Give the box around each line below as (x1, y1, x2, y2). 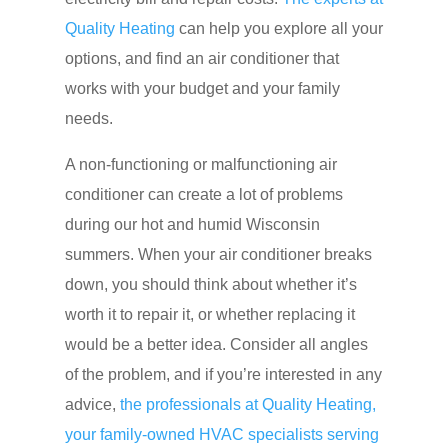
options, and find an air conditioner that (64, 49, 339, 67)
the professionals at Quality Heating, (119, 395, 376, 413)
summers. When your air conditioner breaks (64, 245, 372, 263)
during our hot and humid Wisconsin (64, 215, 320, 233)
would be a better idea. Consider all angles (64, 335, 368, 353)
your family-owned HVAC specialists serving (64, 425, 379, 443)
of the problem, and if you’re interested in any (64, 365, 382, 383)
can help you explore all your (178, 19, 383, 37)
